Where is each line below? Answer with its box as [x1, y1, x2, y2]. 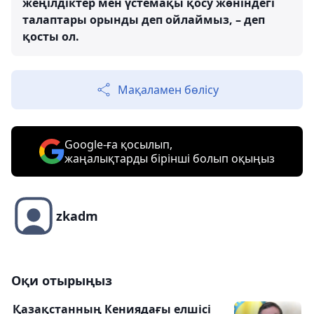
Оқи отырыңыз [11, 272, 112, 289]
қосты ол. [22, 29, 79, 44]
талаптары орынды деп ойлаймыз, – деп [22, 12, 265, 27]
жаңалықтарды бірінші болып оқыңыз [64, 151, 275, 166]
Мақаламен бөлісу [118, 82, 219, 97]
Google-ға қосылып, [64, 137, 172, 152]
